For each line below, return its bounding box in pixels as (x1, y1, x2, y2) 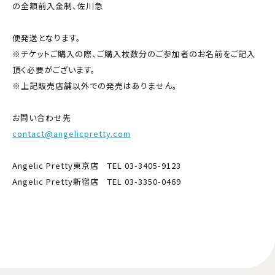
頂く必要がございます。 (12, 63, 96, 76)
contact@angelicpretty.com (12, 127, 131, 139)
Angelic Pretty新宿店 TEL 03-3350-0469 (12, 175, 181, 187)
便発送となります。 (12, 31, 81, 44)
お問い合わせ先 (12, 111, 74, 123)
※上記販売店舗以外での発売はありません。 (12, 79, 177, 91)
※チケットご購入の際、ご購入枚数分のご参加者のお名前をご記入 (12, 47, 255, 60)
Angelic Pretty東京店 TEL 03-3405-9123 (12, 159, 181, 171)
